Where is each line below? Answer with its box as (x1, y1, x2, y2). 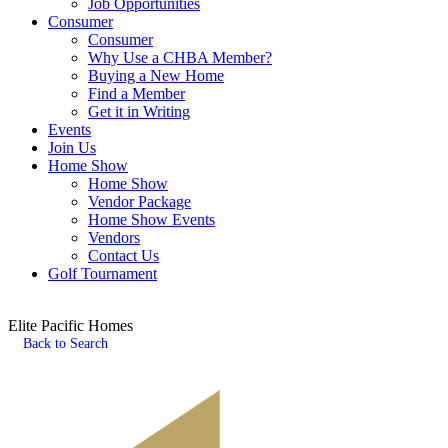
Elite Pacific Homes (8, 317, 133, 334)
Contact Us (88, 247, 159, 264)
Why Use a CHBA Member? (88, 49, 272, 66)
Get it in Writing (88, 103, 190, 120)
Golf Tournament (48, 265, 157, 282)
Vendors (88, 229, 140, 246)
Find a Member (88, 85, 185, 102)
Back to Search (23, 335, 108, 351)
